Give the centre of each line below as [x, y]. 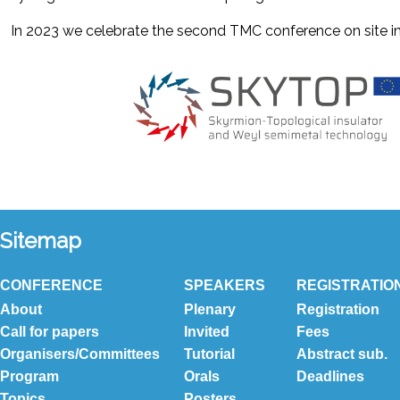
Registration [338, 309]
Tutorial [209, 354]
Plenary [210, 309]
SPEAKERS [225, 285]
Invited [207, 332]
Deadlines [330, 376]
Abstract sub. [342, 354]
